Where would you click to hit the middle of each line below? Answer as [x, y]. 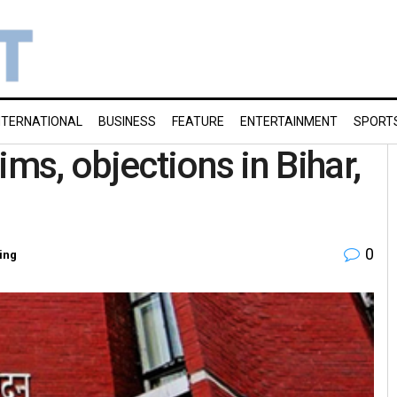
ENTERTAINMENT [289, 121]
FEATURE [198, 121]
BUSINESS [127, 121]
